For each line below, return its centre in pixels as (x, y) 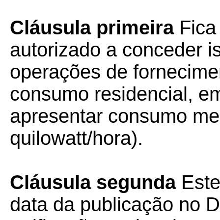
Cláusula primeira (95, 27)
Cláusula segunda (96, 182)
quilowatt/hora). (76, 138)
